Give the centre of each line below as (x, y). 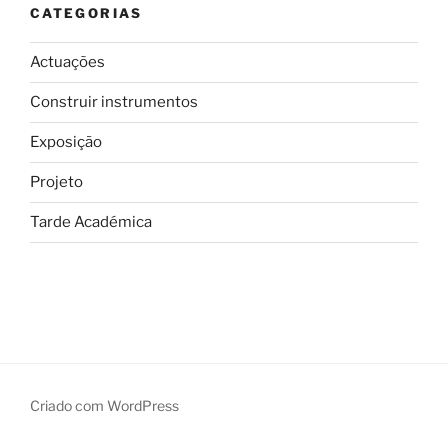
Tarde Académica (91, 222)
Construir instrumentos (114, 102)
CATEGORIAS (86, 13)
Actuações (67, 62)
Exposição (66, 142)
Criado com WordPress (104, 405)
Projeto (56, 182)
